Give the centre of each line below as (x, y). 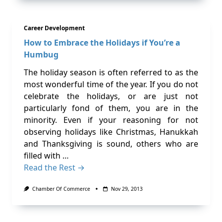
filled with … (46, 155)
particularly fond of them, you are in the (111, 108)
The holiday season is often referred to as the (111, 72)
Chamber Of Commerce (61, 189)
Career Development (54, 28)
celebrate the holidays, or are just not (111, 96)
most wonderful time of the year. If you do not (111, 84)
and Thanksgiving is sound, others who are (111, 143)
